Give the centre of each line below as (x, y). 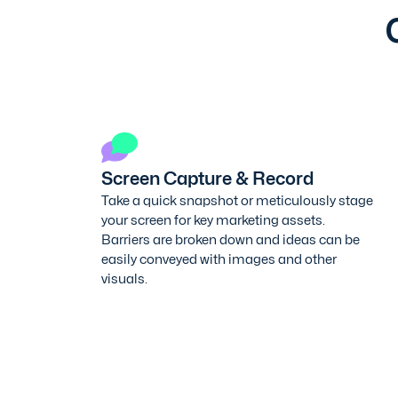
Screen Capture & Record (207, 178)
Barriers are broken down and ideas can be (231, 239)
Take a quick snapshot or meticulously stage (237, 200)
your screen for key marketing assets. (213, 219)
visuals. (124, 278)
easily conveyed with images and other (219, 259)
